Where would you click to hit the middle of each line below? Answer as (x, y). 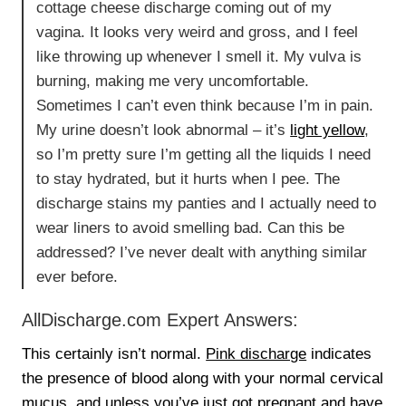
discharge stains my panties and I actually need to (207, 203)
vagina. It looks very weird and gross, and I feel (198, 32)
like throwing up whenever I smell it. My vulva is (199, 56)
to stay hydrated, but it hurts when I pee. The (188, 179)
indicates (339, 353)
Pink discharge (256, 353)
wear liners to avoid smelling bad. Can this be (191, 227)
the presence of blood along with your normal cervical (203, 378)
